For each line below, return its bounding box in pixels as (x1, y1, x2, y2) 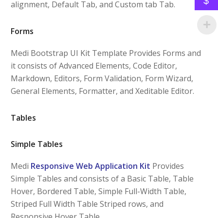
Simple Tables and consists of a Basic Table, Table (11, 173, 194, 184)
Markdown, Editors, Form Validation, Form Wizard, (11, 73, 194, 84)
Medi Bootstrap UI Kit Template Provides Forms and (11, 47, 201, 58)
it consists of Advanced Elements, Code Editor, (11, 60, 178, 71)
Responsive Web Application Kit (31, 160, 151, 171)
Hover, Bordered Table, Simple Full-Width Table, (11, 185, 187, 197)
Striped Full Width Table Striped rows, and (11, 198, 164, 209)
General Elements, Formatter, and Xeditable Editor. (11, 85, 195, 96)
